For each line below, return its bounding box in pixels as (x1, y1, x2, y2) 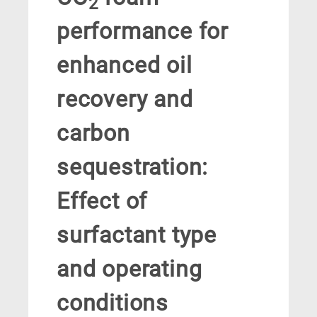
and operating (57, 255, 202, 283)
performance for (57, 18, 229, 45)
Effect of (57, 188, 148, 215)
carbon (57, 120, 130, 147)
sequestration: (57, 154, 209, 181)
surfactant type (57, 221, 217, 249)
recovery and (57, 86, 193, 113)
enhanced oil (57, 52, 192, 79)
